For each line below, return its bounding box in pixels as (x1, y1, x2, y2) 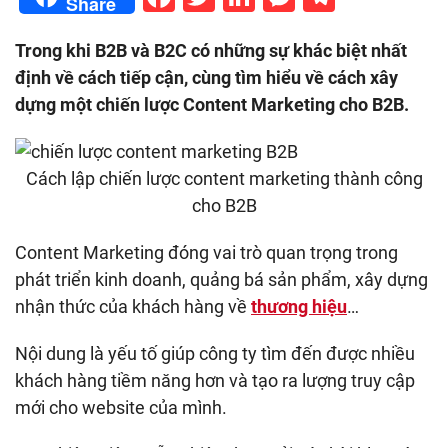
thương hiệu (251, 296, 347, 317)
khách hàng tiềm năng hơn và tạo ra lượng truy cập (15, 370, 415, 391)
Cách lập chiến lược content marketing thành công (25, 168, 423, 189)
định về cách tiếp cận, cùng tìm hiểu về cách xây (15, 67, 398, 88)
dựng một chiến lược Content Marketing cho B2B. (15, 94, 409, 115)
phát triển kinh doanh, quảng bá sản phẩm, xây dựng (15, 269, 428, 290)
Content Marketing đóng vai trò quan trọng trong (15, 242, 398, 263)
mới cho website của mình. (15, 397, 227, 418)
